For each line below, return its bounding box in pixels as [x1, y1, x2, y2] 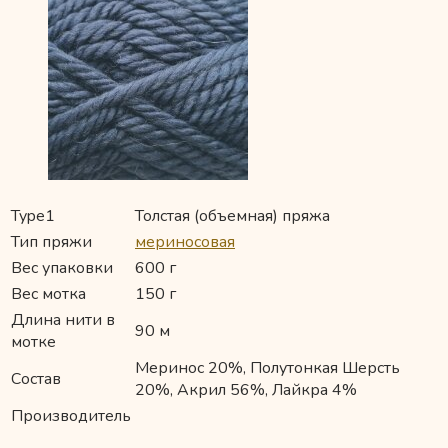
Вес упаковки [11, 257, 113, 280]
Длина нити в [11, 309, 115, 332]
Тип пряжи [11, 231, 92, 254]
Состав [11, 368, 61, 391]
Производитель [11, 405, 131, 428]
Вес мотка [11, 283, 86, 306]
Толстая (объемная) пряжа [135, 205, 330, 228]
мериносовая [135, 231, 235, 254]
